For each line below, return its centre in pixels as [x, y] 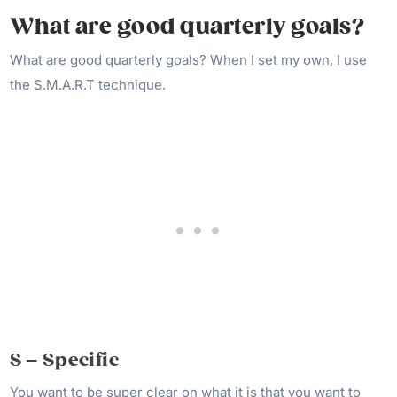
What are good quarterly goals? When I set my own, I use [189, 59]
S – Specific [65, 360]
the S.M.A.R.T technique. [88, 84]
